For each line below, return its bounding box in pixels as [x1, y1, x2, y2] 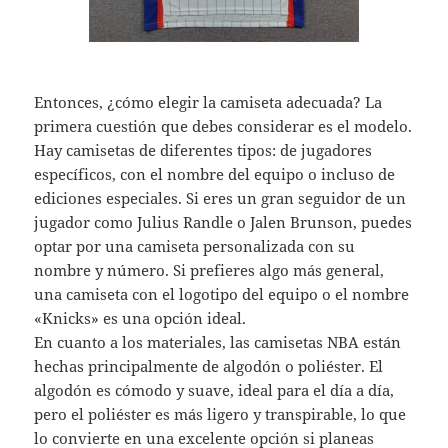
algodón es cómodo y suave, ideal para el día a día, [34, 380, 395, 401]
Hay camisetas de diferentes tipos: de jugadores [34, 140, 373, 161]
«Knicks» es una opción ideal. [34, 308, 247, 329]
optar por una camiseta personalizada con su [34, 236, 356, 257]
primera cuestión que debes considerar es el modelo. [34, 116, 413, 137]
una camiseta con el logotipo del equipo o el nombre [34, 284, 410, 305]
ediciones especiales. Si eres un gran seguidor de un [34, 188, 407, 209]
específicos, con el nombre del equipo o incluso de [34, 164, 396, 185]
